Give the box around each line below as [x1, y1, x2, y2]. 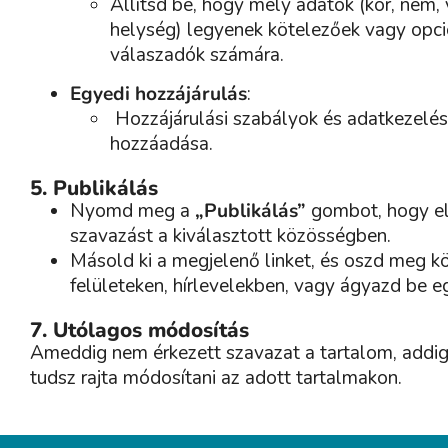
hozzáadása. [110, 131, 213, 158]
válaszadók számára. [110, 41, 284, 68]
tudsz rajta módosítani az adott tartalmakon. [30, 365, 402, 392]
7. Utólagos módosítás [30, 316, 249, 345]
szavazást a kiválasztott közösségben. [70, 223, 391, 250]
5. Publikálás [30, 174, 158, 203]
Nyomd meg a [70, 198, 195, 225]
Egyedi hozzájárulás [70, 81, 247, 108]
